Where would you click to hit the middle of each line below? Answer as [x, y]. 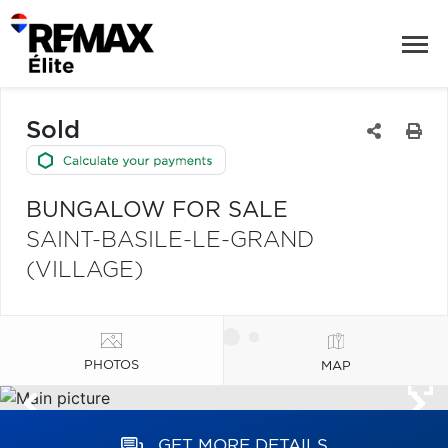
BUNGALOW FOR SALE [157, 210]
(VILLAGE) [84, 270]
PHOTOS [111, 365]
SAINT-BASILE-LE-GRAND [170, 240]
